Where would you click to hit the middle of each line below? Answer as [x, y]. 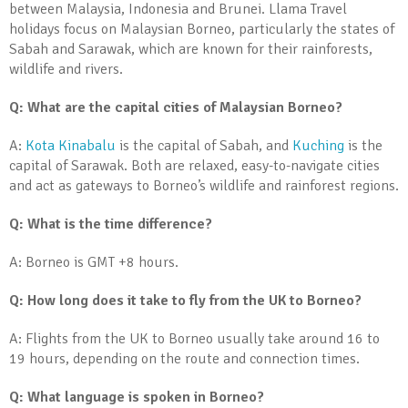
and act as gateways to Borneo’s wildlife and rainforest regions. [204, 186]
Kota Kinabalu [71, 146]
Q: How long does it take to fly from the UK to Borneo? [185, 301]
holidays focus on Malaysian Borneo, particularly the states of [202, 29]
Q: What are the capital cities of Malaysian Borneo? [176, 107]
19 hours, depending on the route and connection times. [184, 359]
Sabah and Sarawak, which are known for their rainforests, [191, 49]
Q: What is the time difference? [111, 224]
